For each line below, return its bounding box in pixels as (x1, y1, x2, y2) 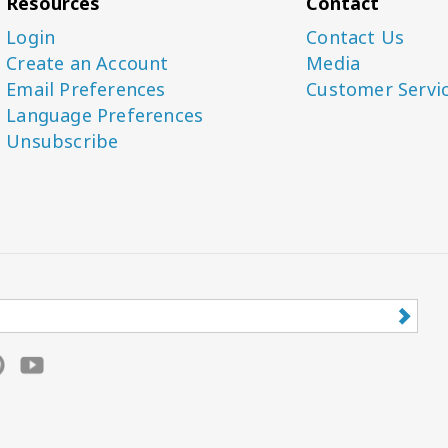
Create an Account (6, 51, 169, 75)
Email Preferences (6, 77, 166, 101)
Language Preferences (6, 103, 204, 127)
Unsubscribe (6, 129, 119, 153)
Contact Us (306, 25, 405, 49)
